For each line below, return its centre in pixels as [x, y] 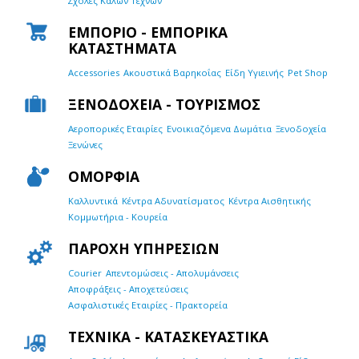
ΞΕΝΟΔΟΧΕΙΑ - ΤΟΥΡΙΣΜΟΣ [164, 104]
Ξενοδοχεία [301, 128]
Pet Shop [308, 72]
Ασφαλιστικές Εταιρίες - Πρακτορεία [148, 305]
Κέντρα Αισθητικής [270, 200]
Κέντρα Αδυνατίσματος [173, 200]
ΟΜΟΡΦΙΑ [104, 176]
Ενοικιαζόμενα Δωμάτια [219, 128]
